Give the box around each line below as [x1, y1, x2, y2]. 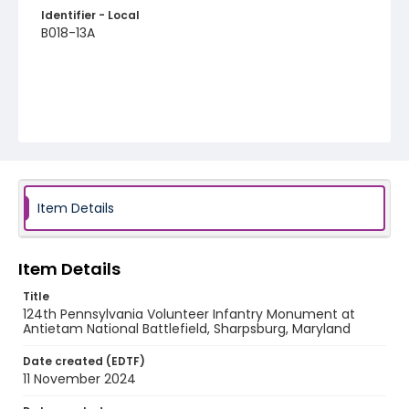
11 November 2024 [23, 370, 136, 388]
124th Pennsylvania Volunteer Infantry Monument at [23, 305, 355, 323]
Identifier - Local [41, 7, 140, 23]
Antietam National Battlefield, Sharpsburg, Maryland [23, 320, 351, 338]
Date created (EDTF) [23, 353, 145, 369]
